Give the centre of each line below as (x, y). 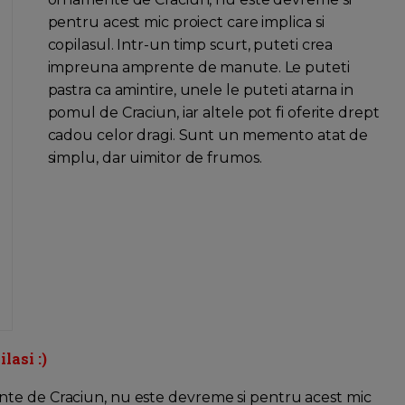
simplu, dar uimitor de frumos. (155, 158)
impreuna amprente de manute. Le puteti (198, 68)
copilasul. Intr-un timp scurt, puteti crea (190, 45)
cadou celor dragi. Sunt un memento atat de (208, 136)
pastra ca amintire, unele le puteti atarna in (200, 90)
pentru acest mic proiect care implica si (186, 23)
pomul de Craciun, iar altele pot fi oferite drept (213, 113)
